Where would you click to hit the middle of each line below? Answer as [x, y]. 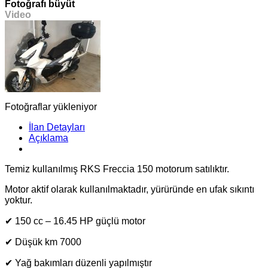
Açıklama [48, 138]
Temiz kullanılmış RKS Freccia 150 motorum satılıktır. [117, 169]
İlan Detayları [57, 127]
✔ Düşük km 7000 [43, 242]
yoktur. [19, 200]
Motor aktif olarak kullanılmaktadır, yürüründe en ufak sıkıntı [130, 189]
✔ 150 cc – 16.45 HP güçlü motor [75, 221]
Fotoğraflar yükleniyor [51, 106]
